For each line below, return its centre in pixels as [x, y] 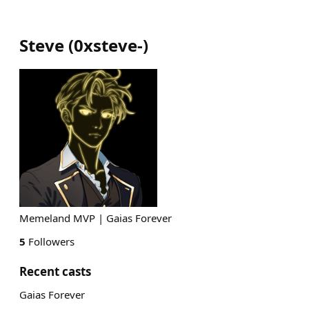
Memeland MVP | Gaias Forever [96, 218]
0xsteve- [108, 45]
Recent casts [55, 271]
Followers [50, 241]
